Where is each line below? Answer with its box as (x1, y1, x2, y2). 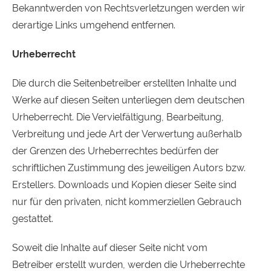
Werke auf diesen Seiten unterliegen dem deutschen (12, 94, 244, 106)
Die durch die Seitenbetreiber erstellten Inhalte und (12, 77, 237, 89)
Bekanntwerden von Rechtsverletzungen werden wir (12, 2, 245, 14)
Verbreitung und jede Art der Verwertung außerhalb (12, 128, 242, 140)
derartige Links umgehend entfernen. (12, 19, 175, 31)
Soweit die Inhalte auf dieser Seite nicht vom (12, 242, 207, 253)
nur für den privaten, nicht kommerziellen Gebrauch (12, 196, 241, 207)
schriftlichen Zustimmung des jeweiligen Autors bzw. (12, 162, 246, 174)
